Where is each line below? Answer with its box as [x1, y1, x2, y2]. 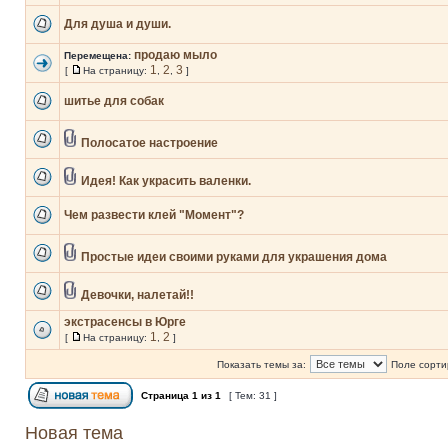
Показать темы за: [217, 359, 306, 370]
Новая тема [25, 423, 123, 443]
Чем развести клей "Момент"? [64, 208, 244, 222]
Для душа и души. [64, 17, 171, 31]
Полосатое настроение [81, 136, 218, 150]
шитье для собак [64, 94, 164, 108]
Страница [138, 390, 192, 401]
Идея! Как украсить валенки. [81, 174, 251, 188]
